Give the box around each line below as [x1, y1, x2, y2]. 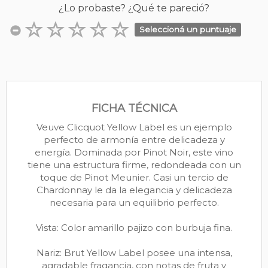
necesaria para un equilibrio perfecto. [49, 196, 219, 208]
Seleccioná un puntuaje [139, 24, 237, 34]
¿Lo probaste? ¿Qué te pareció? [59, 2, 209, 14]
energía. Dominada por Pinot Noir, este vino [35, 146, 233, 158]
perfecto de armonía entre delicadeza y [43, 133, 225, 145]
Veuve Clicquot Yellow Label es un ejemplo [36, 121, 232, 133]
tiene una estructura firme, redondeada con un [27, 159, 241, 170]
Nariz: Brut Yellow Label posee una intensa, [36, 246, 232, 258]
